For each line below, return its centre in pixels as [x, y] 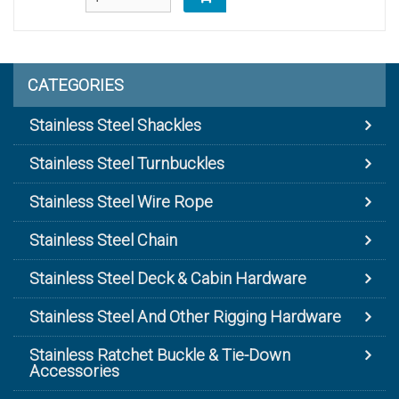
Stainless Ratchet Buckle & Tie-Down [160, 355]
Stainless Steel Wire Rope [121, 202]
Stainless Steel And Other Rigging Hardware [185, 317]
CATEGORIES [76, 85]
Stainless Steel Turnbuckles [127, 164]
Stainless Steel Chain [103, 240]
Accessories [74, 371]
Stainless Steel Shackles [115, 126]
